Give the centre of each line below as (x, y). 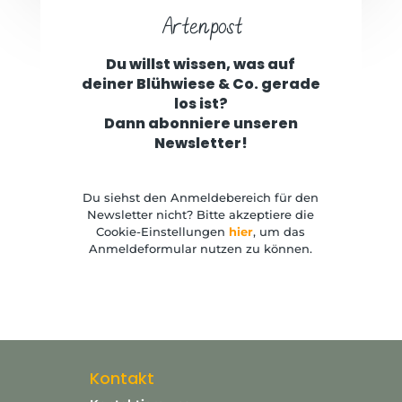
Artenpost (201, 28)
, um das (280, 231)
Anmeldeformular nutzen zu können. (201, 248)
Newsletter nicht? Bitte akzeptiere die (201, 214)
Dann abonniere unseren (201, 123)
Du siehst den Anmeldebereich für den (201, 197)
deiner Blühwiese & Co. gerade (201, 83)
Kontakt (122, 378)
